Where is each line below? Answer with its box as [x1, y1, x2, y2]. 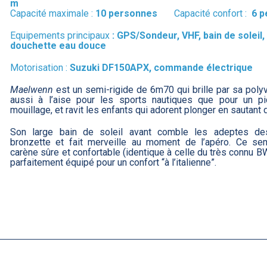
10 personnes [95, 8, 174, 20]
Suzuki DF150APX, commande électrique [69, 62, 253, 74]
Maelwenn [10, 84, 53, 96]
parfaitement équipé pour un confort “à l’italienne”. [10, 157, 216, 169]
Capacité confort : [173, 8, 249, 20]
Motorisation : [10, 62, 70, 74]
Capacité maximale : [10, 8, 95, 20]
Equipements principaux [10, 30, 110, 42]
